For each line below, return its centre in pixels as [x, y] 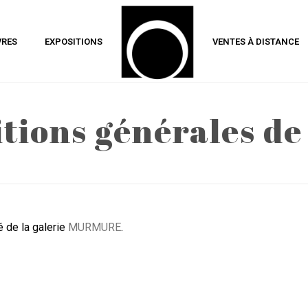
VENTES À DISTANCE [256, 42]
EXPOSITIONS [74, 42]
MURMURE [95, 227]
